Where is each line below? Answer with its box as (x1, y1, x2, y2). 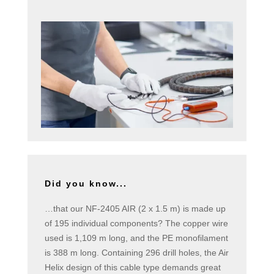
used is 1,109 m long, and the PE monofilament (44, 232, 228, 243)
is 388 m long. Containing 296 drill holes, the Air (44, 247, 229, 257)
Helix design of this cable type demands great (44, 262, 221, 272)
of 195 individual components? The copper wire (44, 218, 228, 228)
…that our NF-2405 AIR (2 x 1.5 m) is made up (44, 203, 226, 213)
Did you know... (44, 178, 127, 188)
